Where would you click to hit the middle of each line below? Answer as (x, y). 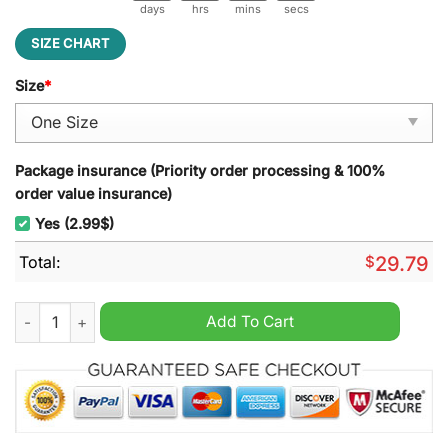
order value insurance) (93, 193)
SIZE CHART (70, 44)
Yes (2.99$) (74, 223)
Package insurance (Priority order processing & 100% (200, 170)
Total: (40, 261)
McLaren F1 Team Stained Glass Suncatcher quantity (195, 313)
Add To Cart (250, 322)
